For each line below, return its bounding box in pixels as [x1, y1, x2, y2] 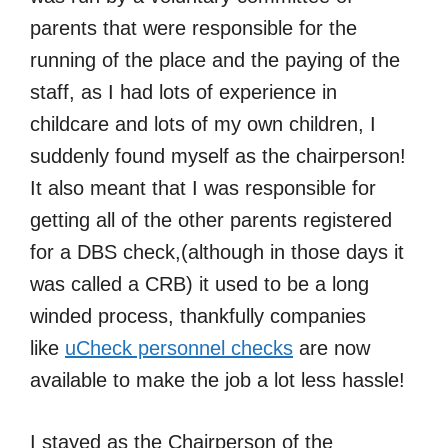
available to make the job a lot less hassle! [30, 368, 405, 391]
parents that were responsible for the [30, 16, 357, 39]
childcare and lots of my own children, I [30, 112, 376, 135]
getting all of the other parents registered [30, 208, 392, 231]
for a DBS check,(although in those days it [30, 240, 404, 263]
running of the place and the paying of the [30, 48, 400, 71]
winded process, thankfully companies [30, 304, 366, 327]
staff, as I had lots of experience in [30, 80, 337, 103]
